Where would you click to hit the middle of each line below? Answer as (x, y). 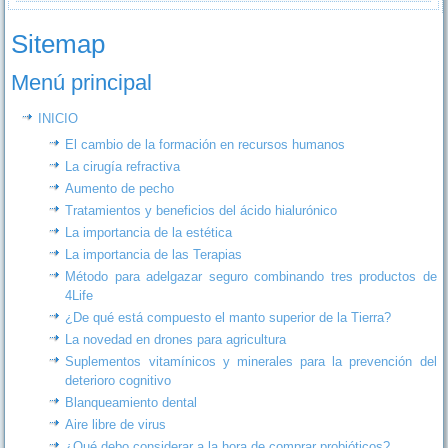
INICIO (58, 118)
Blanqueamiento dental (131, 402)
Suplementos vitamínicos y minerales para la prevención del (251, 361)
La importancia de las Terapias (154, 254)
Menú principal (82, 82)
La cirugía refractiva (123, 166)
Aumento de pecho (120, 188)
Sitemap (58, 44)
